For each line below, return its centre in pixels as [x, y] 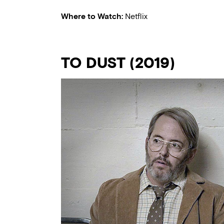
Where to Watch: [93, 16]
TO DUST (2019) [118, 63]
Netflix [136, 16]
